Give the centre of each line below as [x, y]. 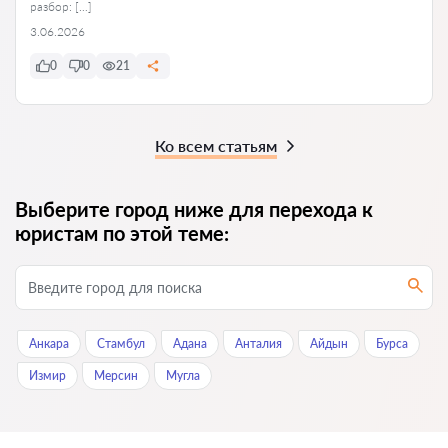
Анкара [49, 343]
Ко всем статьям [215, 145]
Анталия [258, 343]
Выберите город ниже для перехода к [194, 208]
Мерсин [116, 375]
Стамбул [121, 343]
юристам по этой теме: [122, 232]
